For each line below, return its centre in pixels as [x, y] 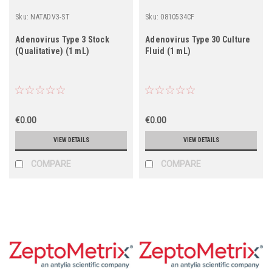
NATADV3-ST [50, 17]
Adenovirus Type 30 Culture [198, 39]
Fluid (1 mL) [168, 51]
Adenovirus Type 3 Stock [62, 39]
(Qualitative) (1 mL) [52, 51]
